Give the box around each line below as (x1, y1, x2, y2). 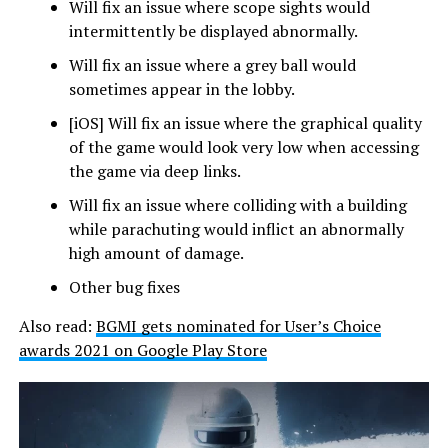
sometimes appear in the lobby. (68, 78, 295, 101)
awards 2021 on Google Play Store (18, 339, 267, 362)
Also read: (18, 315, 96, 338)
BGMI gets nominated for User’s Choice (95, 315, 381, 338)
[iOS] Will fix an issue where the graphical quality (68, 112, 422, 135)
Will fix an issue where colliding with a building (68, 194, 407, 217)
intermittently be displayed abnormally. (68, 20, 358, 43)
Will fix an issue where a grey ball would (68, 54, 356, 77)
